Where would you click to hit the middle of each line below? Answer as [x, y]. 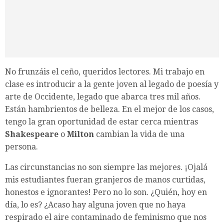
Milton [80, 134]
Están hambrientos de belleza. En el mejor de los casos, [109, 109]
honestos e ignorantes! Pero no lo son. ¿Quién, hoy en [106, 192]
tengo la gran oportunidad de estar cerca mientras [101, 122]
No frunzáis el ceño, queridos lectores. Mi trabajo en [105, 72]
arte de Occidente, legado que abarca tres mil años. [103, 97]
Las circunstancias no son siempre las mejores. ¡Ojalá [106, 167]
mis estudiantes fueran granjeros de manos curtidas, [105, 180]
